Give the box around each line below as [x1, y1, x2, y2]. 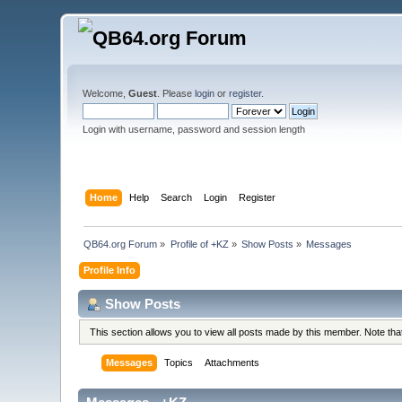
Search [160, 191, 192, 203]
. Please [157, 88, 196, 99]
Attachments [205, 357, 260, 369]
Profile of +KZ [170, 238, 229, 249]
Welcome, [83, 88, 129, 99]
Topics [164, 357, 194, 369]
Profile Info [83, 264, 136, 275]
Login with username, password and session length [83, 124, 306, 135]
